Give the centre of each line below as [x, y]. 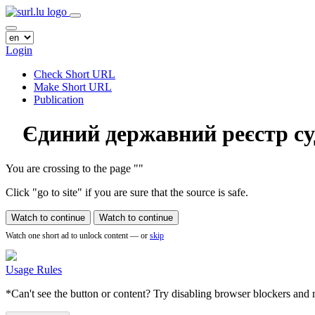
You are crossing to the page [70, 168]
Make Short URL [73, 87]
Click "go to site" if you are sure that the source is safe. [127, 192]
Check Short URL [75, 74]
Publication [59, 99]
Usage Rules [34, 269]
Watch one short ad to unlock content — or [77, 235]
